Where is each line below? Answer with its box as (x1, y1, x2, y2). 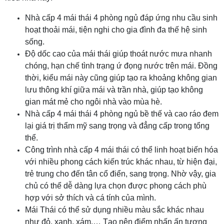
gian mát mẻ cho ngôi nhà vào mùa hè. (25, 97, 162, 106)
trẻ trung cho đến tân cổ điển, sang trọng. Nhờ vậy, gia (25, 169, 216, 178)
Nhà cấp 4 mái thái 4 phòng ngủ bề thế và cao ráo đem (25, 109, 218, 118)
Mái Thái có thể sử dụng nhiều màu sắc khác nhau (25, 205, 204, 214)
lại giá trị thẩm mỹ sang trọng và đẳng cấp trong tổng (25, 121, 209, 130)
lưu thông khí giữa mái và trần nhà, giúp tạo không (25, 85, 203, 94)
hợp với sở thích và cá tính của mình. (25, 193, 156, 202)
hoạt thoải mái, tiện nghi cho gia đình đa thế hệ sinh (25, 25, 207, 34)
